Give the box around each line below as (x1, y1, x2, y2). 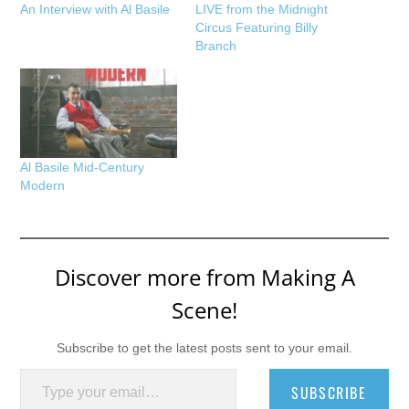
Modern (20, 177, 66, 193)
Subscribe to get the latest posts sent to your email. (57, 340, 352, 355)
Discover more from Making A (54, 261, 355, 292)
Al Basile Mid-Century (20, 159, 145, 174)
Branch (195, 37, 236, 53)
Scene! (172, 294, 237, 325)
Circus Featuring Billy (195, 19, 318, 35)
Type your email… (19, 359, 66, 375)
